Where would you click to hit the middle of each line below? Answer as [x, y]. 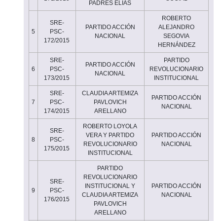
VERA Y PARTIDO [110, 135]
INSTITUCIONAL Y [110, 186]
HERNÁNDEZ [176, 45]
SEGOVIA [176, 36]
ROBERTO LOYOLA [110, 126]
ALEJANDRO [176, 27]
